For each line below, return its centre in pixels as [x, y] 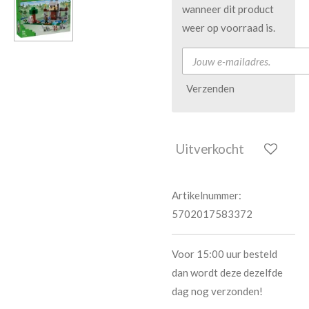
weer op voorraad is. [229, 28]
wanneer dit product [228, 9]
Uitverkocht [210, 149]
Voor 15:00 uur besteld [225, 253]
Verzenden [210, 89]
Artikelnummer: [207, 195]
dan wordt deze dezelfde [227, 272]
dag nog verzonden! [218, 291]
